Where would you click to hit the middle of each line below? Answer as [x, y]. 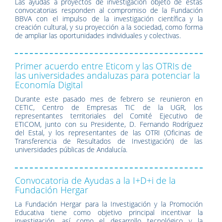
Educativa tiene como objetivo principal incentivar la [109, 212]
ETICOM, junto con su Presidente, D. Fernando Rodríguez [109, 124]
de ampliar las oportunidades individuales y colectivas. [98, 35]
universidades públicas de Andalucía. [71, 150]
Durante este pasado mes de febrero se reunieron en [109, 99]
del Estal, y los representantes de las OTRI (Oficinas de [109, 133]
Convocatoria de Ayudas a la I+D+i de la [95, 180]
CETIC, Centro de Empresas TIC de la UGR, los [109, 108]
